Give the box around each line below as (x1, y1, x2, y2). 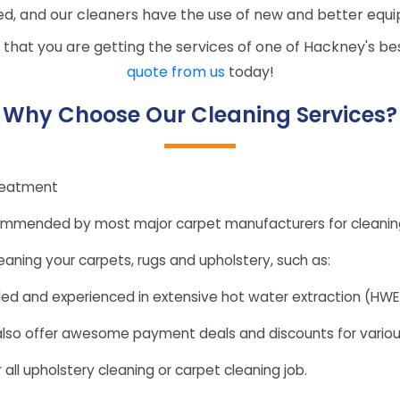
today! (224, 62, 274, 82)
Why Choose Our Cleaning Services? (3, 100, 397, 129)
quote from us (126, 62, 225, 82)
